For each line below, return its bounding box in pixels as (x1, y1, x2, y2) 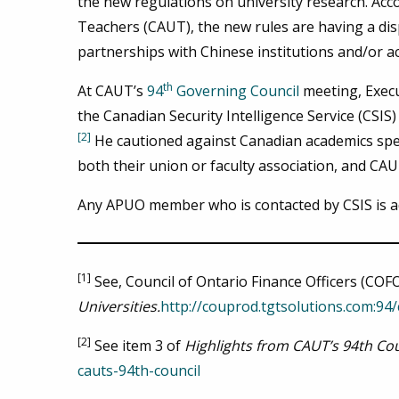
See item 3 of (91, 336, 184, 356)
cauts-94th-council (77, 361, 200, 381)
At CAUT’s (77, 81, 147, 102)
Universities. (77, 297, 160, 317)
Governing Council (173, 81, 299, 102)
